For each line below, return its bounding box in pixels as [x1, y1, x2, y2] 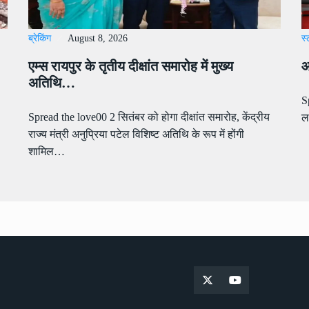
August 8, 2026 [67, 33, 128, 44]
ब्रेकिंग [28, 33, 51, 44]
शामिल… [28, 146, 65, 158]
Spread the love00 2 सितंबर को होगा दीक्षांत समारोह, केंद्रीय [28, 111, 270, 123]
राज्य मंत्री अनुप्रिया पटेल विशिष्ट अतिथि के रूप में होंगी [28, 128, 244, 141]
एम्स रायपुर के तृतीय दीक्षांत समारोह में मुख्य [28, 59, 233, 74]
